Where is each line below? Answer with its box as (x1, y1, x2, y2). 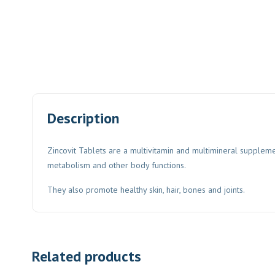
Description (47, 109, 119, 128)
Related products (32, 247, 141, 266)
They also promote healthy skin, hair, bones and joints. (47, 184, 245, 195)
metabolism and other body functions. (47, 160, 186, 171)
